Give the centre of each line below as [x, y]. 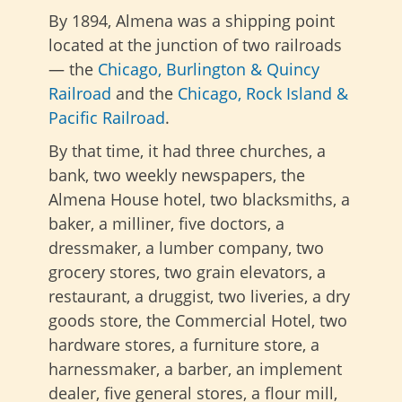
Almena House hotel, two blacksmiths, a [199, 200]
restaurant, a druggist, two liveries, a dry [199, 297]
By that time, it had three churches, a [187, 151]
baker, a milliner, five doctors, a [166, 224]
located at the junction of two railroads [195, 45]
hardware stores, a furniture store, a [184, 345]
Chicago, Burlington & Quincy [209, 70]
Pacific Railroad [107, 118]
